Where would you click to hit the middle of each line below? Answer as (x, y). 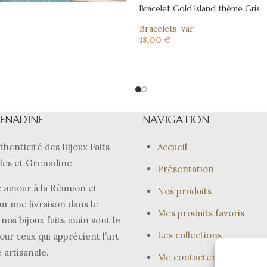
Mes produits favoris (201, 213)
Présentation (186, 169)
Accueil (172, 147)
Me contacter (187, 257)
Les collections (190, 235)
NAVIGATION (176, 120)
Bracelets (158, 29)
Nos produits (184, 191)
